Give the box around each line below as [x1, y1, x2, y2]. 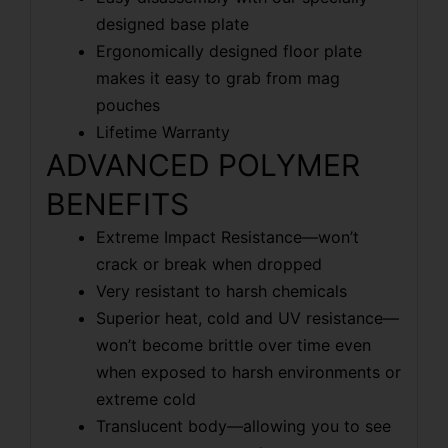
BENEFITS [46, 186, 189, 223]
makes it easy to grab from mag [96, 68, 340, 89]
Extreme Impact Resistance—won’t [96, 227, 359, 248]
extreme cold [96, 389, 196, 410]
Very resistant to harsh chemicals [96, 281, 347, 302]
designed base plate [96, 14, 249, 35]
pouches [96, 95, 160, 116]
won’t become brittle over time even [96, 335, 371, 356]
